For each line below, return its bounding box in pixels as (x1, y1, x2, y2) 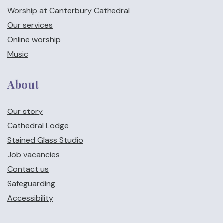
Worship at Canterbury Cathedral (7, 5, 130, 16)
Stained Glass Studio (7, 135, 83, 145)
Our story (7, 106, 43, 116)
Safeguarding (7, 178, 55, 189)
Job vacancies (7, 149, 60, 160)
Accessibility (7, 193, 53, 203)
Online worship (7, 34, 61, 45)
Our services (7, 20, 53, 30)
